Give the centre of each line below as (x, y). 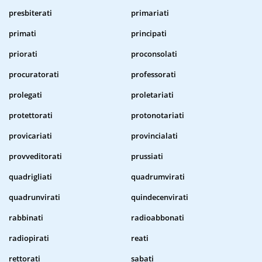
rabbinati (26, 218)
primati (23, 34)
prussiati (147, 156)
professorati (154, 75)
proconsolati (154, 54)
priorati (23, 54)
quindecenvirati (160, 197)
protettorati (31, 116)
